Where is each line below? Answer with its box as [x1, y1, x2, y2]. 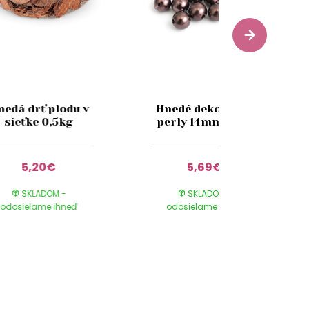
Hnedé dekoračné [156, 101, 254, 115]
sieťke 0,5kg [4, 114, 74, 128]
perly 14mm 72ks [157, 114, 253, 128]
